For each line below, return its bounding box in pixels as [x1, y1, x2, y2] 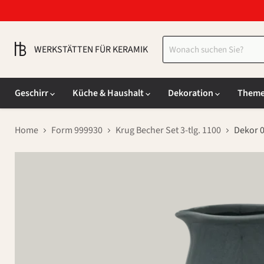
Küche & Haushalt [72, 87, 146, 100]
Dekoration [168, 87, 215, 100]
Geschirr [15, 87, 50, 100]
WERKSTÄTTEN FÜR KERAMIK [34, 43, 148, 56]
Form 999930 [51, 124, 103, 137]
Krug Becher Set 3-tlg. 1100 [115, 124, 221, 137]
